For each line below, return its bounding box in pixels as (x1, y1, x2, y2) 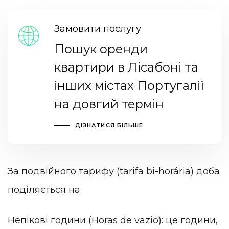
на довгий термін (54, 96, 164, 111)
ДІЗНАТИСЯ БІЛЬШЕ (75, 121, 144, 129)
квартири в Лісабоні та (54, 59, 198, 75)
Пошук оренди (54, 41, 148, 56)
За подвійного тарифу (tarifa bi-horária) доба (8, 166, 220, 177)
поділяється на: (8, 184, 82, 196)
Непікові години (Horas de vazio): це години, (8, 214, 218, 226)
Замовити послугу (54, 22, 141, 34)
